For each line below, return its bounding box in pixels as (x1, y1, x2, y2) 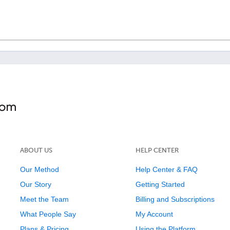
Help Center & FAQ (135, 165, 198, 174)
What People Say (20, 210, 76, 218)
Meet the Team (20, 195, 69, 203)
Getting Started (135, 180, 185, 188)
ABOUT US (20, 146, 52, 154)
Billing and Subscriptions (135, 195, 215, 203)
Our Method (20, 165, 59, 174)
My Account (135, 210, 173, 218)
